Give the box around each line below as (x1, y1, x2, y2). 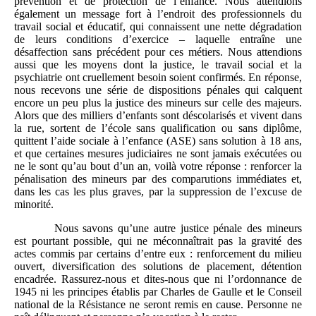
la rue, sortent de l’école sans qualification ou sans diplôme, (14, 122, 302, 135)
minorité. (14, 198, 54, 211)
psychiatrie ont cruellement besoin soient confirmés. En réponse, (14, 71, 302, 84)
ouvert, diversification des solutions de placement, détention (14, 260, 302, 273)
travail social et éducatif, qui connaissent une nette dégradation (14, 20, 302, 33)
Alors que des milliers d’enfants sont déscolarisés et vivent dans (14, 109, 302, 122)
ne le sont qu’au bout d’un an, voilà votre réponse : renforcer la (14, 160, 302, 173)
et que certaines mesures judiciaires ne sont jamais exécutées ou (14, 147, 302, 160)
